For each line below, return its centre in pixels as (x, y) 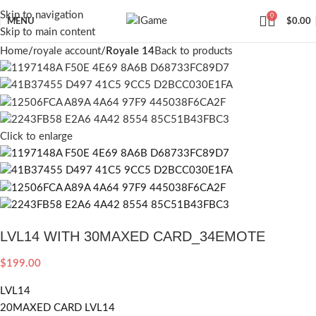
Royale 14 (130, 51)
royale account (67, 51)
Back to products (194, 51)
